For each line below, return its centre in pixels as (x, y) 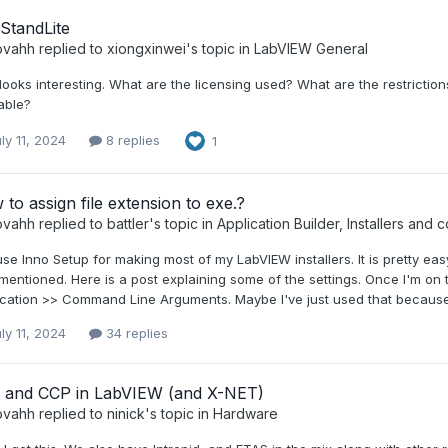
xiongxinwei (146, 48)
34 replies (134, 332)
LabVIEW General (310, 48)
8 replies (130, 140)
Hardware (245, 413)
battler (127, 223)
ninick (125, 413)
